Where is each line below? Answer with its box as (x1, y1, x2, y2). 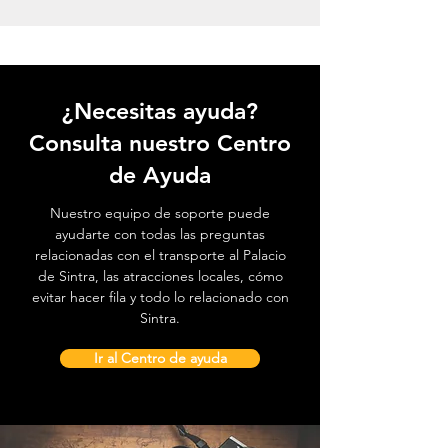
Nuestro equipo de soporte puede (50, 204, 270, 223)
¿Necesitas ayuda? (62, 97, 258, 126)
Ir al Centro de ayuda (93, 349, 227, 368)
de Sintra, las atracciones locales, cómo (37, 267, 283, 286)
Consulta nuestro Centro (29, 129, 291, 158)
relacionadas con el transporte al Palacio (34, 246, 286, 265)
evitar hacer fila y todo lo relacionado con (31, 288, 289, 307)
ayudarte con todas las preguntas (55, 225, 265, 244)
